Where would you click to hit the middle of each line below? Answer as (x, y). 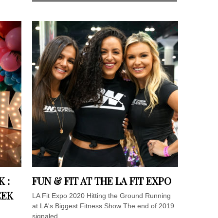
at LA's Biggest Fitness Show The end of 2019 (103, 206)
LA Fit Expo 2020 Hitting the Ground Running (102, 196)
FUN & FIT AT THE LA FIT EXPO (102, 181)
